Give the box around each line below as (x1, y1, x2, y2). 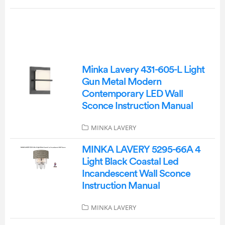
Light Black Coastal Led (81, 157, 178, 167)
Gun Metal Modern (81, 77, 161, 87)
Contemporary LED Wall (81, 89, 183, 99)
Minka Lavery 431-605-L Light (81, 65, 204, 75)
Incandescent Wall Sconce (81, 169, 190, 179)
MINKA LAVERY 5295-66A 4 (81, 145, 200, 155)
